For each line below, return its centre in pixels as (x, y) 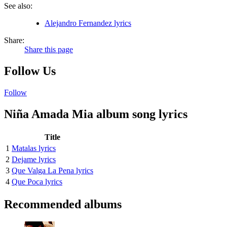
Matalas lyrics (34, 148)
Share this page (49, 49)
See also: (18, 6)
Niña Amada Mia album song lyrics (96, 114)
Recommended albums (63, 204)
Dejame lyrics (34, 159)
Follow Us (30, 71)
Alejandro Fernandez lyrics (88, 23)
